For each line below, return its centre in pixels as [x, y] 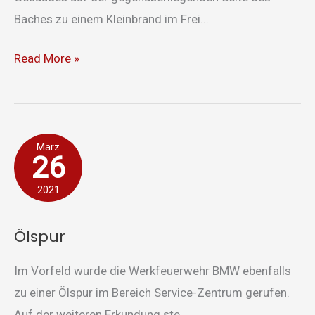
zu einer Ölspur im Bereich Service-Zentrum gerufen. [152, 293]
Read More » [47, 59]
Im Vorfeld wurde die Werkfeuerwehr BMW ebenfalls [153, 271]
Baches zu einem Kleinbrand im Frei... [111, 19]
